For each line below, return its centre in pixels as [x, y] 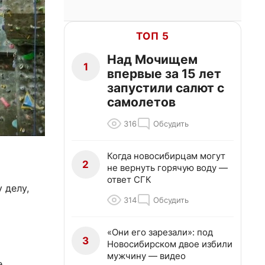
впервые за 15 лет [164, 74]
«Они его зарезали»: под [160, 232]
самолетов [141, 102]
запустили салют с [166, 88]
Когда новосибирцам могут [166, 156]
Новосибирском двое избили [170, 244]
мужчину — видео [146, 256]
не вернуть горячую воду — [167, 168]
